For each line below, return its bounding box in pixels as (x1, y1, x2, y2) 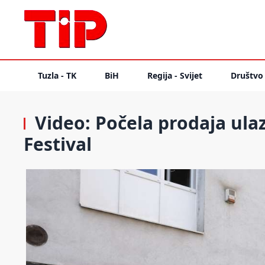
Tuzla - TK (38, 70, 76, 81)
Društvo (231, 70, 263, 81)
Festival (24, 132, 92, 156)
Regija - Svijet (147, 70, 202, 81)
